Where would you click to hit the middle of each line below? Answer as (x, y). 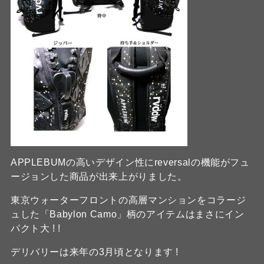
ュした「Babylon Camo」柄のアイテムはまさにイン (127, 214)
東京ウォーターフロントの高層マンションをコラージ (128, 200)
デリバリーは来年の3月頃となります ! (95, 252)
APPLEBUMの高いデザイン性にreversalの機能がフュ (130, 162)
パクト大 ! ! (36, 228)
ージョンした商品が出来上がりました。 (99, 176)
